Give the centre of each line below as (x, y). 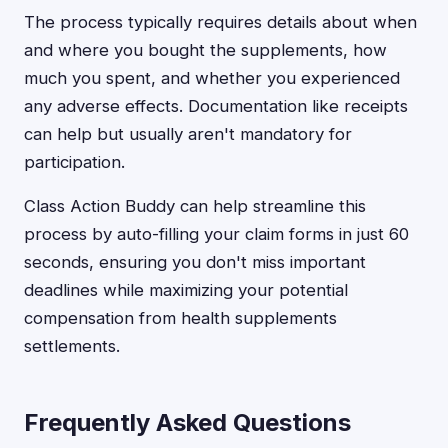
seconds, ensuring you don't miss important (195, 262)
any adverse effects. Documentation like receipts (216, 106)
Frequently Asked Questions (187, 422)
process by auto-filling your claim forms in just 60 (216, 234)
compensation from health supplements (180, 318)
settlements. (72, 346)
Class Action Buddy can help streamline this (195, 206)
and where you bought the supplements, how (205, 50)
